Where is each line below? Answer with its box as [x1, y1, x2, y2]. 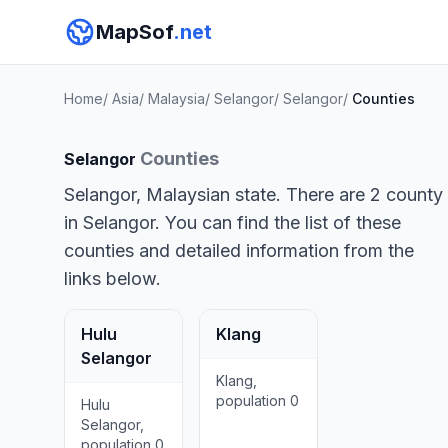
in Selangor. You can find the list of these [64, 212, 401, 233]
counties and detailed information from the [64, 240, 414, 261]
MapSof [96, 20, 173, 44]
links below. [64, 268, 161, 289]
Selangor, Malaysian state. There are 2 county [64, 184, 443, 205]
